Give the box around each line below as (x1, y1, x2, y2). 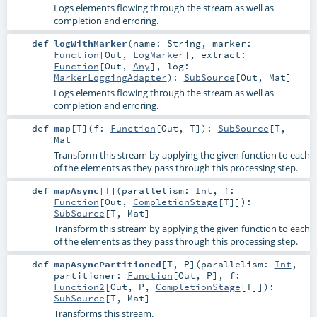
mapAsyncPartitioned (53, 258, 161, 270)
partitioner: (53, 270, 127, 282)
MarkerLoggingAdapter (53, 71, 167, 83)
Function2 (53, 281, 105, 293)
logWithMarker (53, 37, 127, 49)
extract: (200, 48, 246, 60)
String (166, 37, 201, 49)
